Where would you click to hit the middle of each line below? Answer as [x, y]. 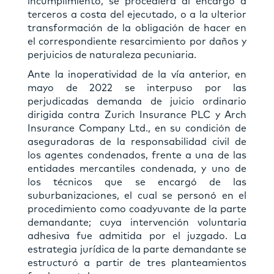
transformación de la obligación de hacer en [137, 28]
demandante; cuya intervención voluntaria [137, 222]
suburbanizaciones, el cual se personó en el [137, 195]
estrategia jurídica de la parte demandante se [137, 249]
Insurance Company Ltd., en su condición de [137, 128]
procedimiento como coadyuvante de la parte [137, 209]
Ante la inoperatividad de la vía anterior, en [137, 74]
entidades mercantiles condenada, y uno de [137, 168]
